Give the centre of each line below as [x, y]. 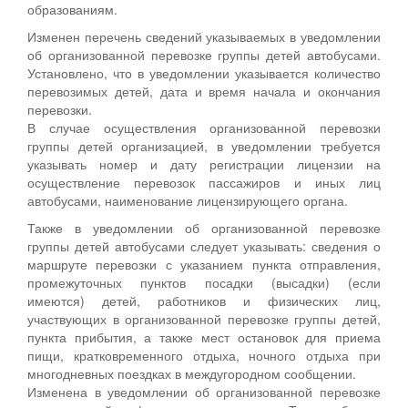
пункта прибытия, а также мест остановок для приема [204, 337]
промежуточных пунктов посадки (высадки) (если [204, 282]
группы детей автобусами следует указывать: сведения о [204, 245]
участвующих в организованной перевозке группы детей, [204, 318]
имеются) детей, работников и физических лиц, [204, 300]
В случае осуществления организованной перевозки [204, 127]
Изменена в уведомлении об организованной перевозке [204, 391]
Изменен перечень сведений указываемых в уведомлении [204, 36]
